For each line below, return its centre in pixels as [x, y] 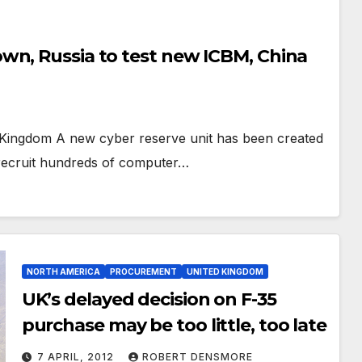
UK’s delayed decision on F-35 [149, 299]
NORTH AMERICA [63, 271]
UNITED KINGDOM [225, 271]
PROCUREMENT [143, 271]
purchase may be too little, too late [174, 325]
